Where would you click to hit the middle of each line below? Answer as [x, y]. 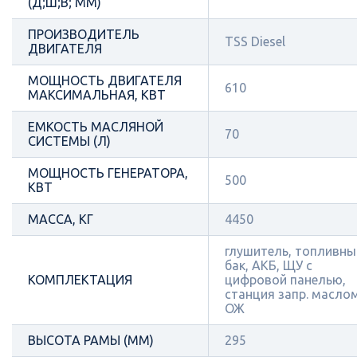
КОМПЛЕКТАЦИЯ [80, 280]
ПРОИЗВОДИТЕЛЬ [84, 34]
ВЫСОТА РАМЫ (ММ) [91, 340]
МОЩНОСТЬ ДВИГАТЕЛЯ [105, 80]
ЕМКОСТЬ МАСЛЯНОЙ [96, 127]
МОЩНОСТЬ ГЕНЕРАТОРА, [108, 173]
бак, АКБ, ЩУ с [269, 265]
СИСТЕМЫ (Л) [69, 141]
